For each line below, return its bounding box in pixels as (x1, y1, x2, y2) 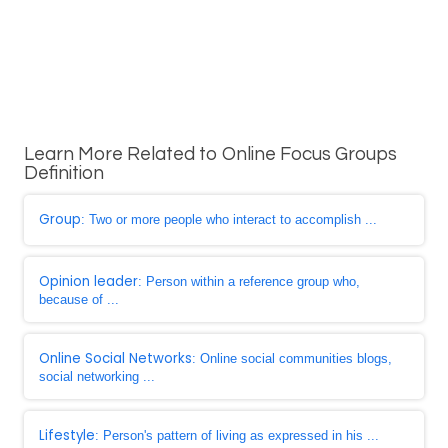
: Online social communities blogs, (192, 351, 392, 366)
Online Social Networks (39, 349, 192, 368)
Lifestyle (39, 426, 95, 445)
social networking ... (39, 369, 155, 384)
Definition (24, 164, 104, 183)
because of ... (39, 292, 119, 307)
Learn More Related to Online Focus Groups (24, 145, 397, 164)
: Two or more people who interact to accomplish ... (81, 212, 377, 227)
